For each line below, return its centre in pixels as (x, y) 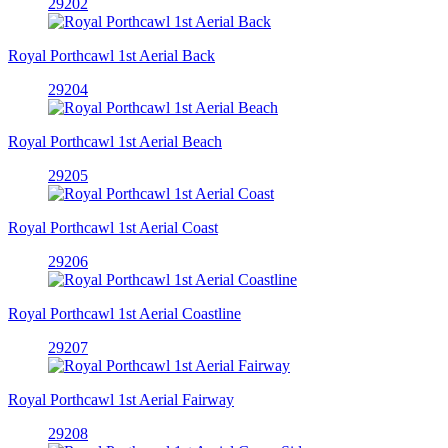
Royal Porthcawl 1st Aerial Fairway (121, 399)
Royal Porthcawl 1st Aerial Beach (115, 141)
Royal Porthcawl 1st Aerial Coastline (124, 313)
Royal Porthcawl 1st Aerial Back (111, 55)
